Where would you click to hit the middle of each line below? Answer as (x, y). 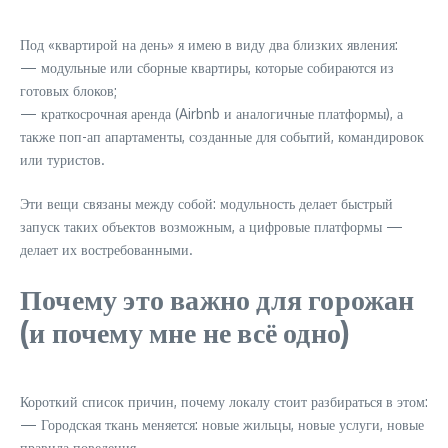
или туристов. (62, 159)
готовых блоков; (68, 90)
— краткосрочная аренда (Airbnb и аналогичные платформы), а (211, 113)
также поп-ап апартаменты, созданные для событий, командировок (222, 136)
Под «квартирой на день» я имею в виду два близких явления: (209, 44)
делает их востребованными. (106, 249)
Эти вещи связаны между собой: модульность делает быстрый (206, 203)
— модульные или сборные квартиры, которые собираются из (207, 67)
